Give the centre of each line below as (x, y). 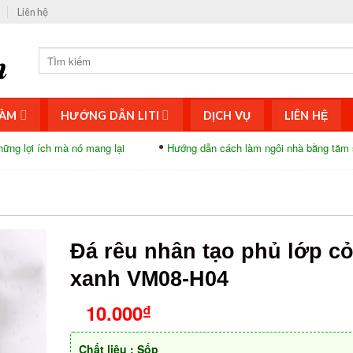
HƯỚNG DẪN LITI (110, 115)
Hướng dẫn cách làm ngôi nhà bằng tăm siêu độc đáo (227, 148)
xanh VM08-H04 (149, 279)
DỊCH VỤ (227, 115)
